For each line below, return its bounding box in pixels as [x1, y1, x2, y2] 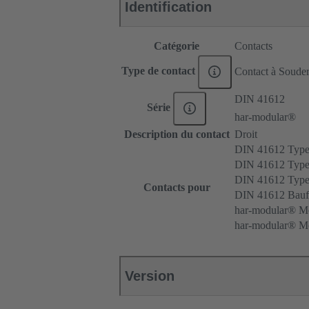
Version [125, 268, 175, 284]
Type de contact [121, 65, 199, 77]
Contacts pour [143, 181, 210, 194]
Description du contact [123, 128, 230, 141]
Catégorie [154, 40, 199, 52]
